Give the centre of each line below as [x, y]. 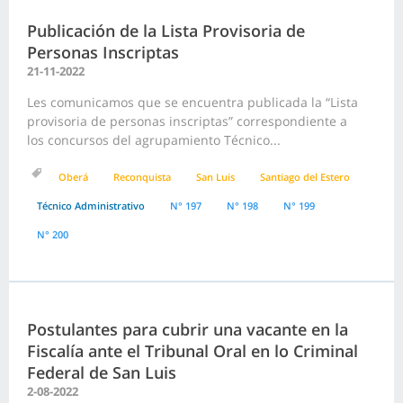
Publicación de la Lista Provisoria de [166, 31]
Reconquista [142, 177]
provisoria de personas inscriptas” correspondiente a [187, 121]
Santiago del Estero [305, 177]
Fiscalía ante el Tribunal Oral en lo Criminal [193, 351]
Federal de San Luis [102, 373]
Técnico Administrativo [91, 206]
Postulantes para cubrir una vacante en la [188, 330]
